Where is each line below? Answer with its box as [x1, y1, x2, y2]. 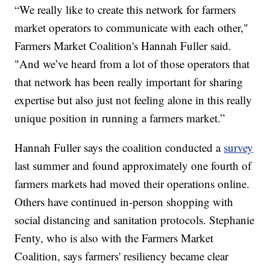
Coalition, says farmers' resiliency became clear [14, 248, 229, 263]
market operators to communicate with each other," [14, 19, 249, 35]
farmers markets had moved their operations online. [14, 175, 250, 191]
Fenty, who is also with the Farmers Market [14, 230, 214, 245]
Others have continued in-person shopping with [14, 193, 234, 209]
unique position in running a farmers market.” [14, 110, 225, 125]
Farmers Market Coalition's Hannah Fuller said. [14, 37, 232, 53]
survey [224, 139, 254, 155]
